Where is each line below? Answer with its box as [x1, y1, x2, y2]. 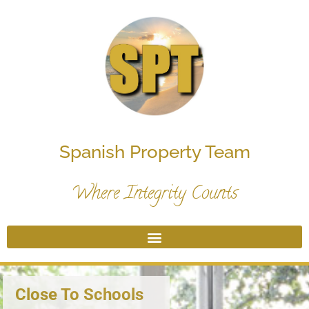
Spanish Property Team [59, 141, 250, 162]
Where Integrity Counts [72, 181, 237, 208]
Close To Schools [15, 285, 143, 304]
